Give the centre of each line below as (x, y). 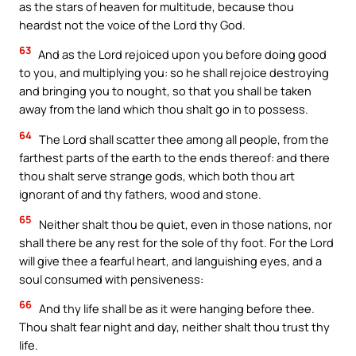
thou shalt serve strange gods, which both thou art (157, 176)
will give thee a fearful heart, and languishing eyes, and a (170, 260)
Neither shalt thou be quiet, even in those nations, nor (184, 224)
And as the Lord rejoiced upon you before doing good (181, 54)
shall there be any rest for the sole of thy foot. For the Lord (176, 242)
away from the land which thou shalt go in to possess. (164, 109)
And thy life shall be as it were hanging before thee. (176, 309)
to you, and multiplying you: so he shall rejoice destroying (174, 73)
